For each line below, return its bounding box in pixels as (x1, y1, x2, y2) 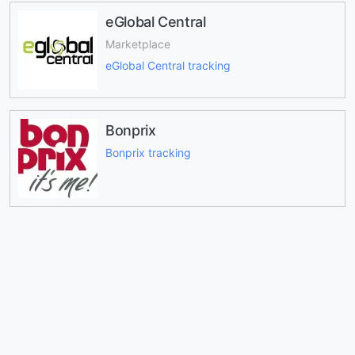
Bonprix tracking (105, 146, 191, 160)
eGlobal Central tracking (105, 58, 231, 72)
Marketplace (105, 37, 170, 52)
